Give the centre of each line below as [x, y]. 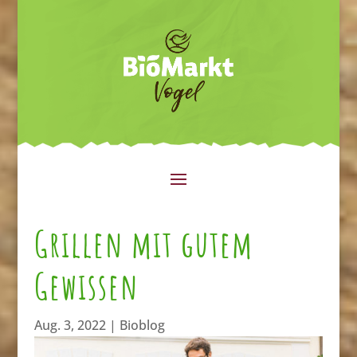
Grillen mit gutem [143, 243]
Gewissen [86, 285]
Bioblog [142, 325]
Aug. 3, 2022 [70, 325]
